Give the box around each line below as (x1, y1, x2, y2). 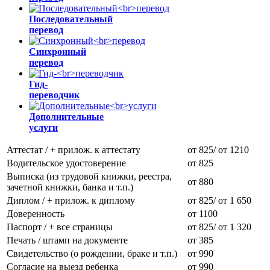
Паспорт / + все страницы (7, 222, 113, 233)
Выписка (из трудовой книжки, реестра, (7, 171, 172, 182)
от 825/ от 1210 (187, 145, 249, 155)
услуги (29, 122, 58, 133)
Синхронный (29, 46, 86, 57)
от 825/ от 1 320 (187, 222, 251, 233)
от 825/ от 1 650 (187, 195, 251, 206)
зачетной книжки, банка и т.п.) (7, 182, 133, 193)
